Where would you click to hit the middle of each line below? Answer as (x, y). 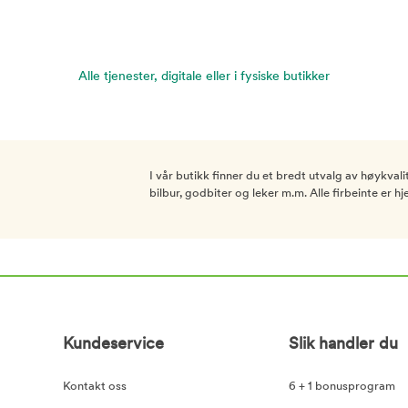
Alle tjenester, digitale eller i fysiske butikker (204, 77)
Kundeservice (113, 345)
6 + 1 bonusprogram (342, 387)
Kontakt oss (94, 387)
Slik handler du (343, 345)
